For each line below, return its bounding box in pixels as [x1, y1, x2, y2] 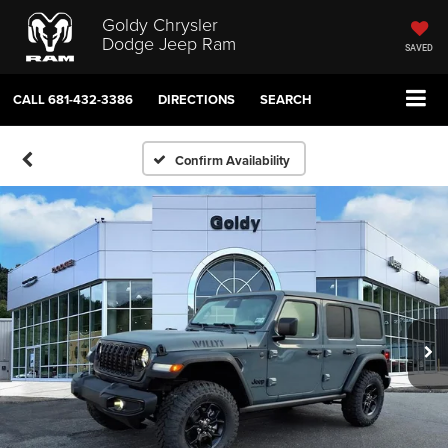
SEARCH [260, 90, 312, 110]
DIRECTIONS [158, 90, 235, 110]
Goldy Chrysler [101, 11, 218, 36]
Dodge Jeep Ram [101, 30, 236, 55]
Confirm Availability [175, 151, 291, 171]
